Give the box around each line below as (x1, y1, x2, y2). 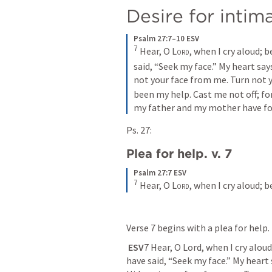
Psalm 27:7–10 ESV (134, 33, 199, 44)
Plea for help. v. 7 (126, 146, 232, 161)
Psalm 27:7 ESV (134, 168, 186, 178)
